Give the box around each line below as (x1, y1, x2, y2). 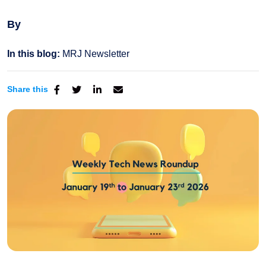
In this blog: (7, 49, 60, 59)
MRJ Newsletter (62, 49, 129, 59)
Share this (7, 84, 48, 94)
